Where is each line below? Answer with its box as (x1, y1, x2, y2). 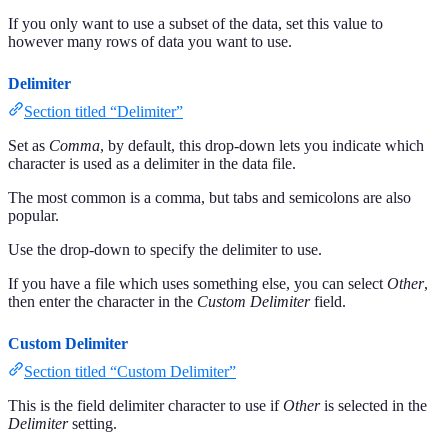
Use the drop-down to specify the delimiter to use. (8, 241, 322, 259)
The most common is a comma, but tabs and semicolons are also (8, 189, 411, 207)
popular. (8, 207, 59, 225)
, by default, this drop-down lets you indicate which (100, 137, 424, 155)
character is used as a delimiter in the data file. (8, 155, 296, 173)
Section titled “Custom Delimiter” (24, 363, 236, 381)
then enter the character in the (8, 293, 197, 311)
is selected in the (320, 397, 427, 415)
